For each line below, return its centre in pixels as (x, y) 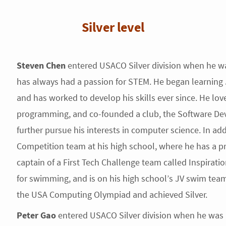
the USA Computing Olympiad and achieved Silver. (112, 194)
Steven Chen (41, 65)
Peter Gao (36, 215)
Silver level (113, 27)
